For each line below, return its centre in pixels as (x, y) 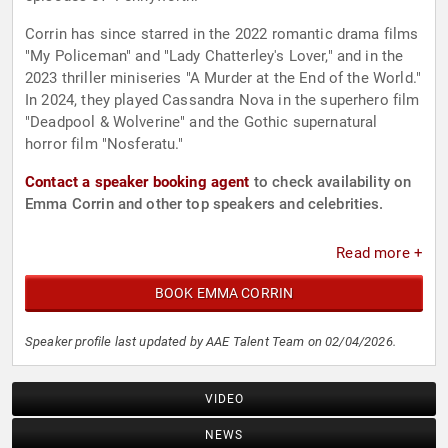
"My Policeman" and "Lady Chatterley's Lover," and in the (214, 56)
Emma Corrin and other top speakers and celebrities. (204, 204)
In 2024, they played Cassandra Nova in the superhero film (222, 100)
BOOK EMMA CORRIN (224, 293)
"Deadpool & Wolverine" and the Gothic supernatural (201, 122)
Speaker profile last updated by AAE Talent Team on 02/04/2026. (210, 342)
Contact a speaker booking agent (137, 182)
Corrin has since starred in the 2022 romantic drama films (222, 34)
